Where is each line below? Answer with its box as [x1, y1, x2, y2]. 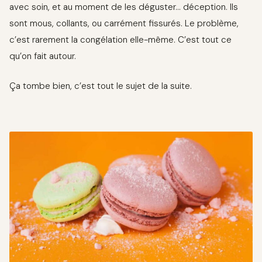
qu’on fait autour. [9, 50, 76, 63]
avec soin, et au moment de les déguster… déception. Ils [9, 1, 238, 13]
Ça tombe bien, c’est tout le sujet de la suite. [9, 80, 192, 92]
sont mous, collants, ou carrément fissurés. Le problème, [9, 18, 239, 30]
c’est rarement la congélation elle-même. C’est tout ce [9, 34, 232, 46]
